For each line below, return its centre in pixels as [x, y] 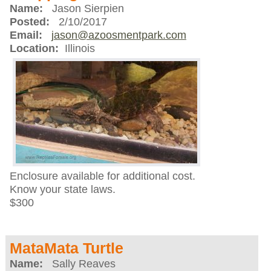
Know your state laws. [62, 190]
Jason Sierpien [83, 9]
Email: [26, 35]
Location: [34, 49]
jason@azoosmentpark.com [119, 35]
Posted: [29, 22]
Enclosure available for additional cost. [102, 176]
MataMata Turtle [66, 249]
